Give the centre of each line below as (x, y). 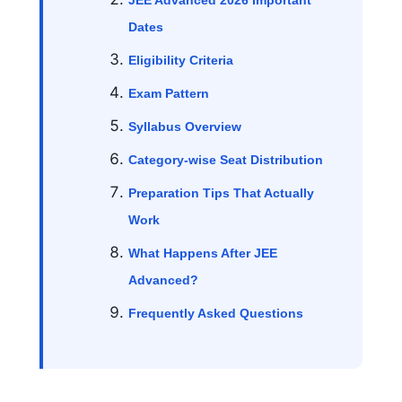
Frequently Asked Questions (216, 314)
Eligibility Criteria (181, 61)
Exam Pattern (169, 94)
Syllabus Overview (185, 127)
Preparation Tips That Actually (221, 193)
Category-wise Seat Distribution (226, 160)
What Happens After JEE (203, 253)
